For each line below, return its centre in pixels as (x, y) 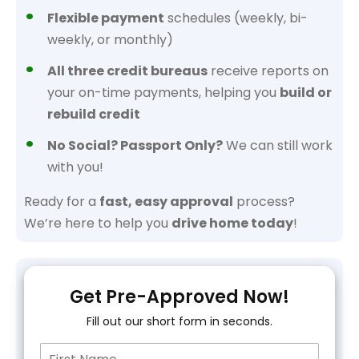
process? (264, 202)
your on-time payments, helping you (163, 93)
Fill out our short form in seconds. (179, 321)
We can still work (278, 145)
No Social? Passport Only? (135, 145)
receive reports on (268, 71)
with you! (75, 167)
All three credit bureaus (127, 71)
